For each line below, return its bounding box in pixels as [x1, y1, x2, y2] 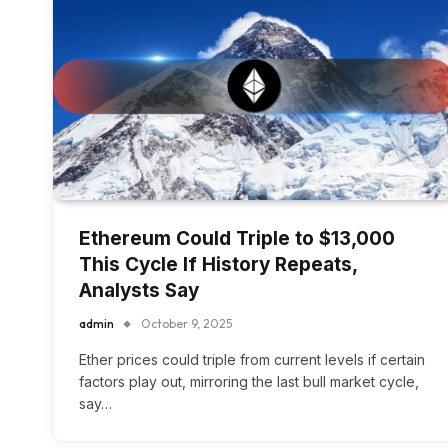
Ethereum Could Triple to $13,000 [79, 227, 395, 251]
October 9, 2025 [141, 316, 232, 332]
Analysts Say [79, 279, 199, 303]
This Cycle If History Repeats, [79, 253, 357, 277]
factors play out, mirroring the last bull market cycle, [79, 373, 419, 391]
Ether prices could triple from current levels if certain [79, 351, 425, 369]
